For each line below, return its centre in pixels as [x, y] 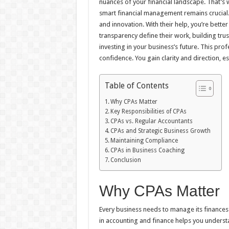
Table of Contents [136, 85]
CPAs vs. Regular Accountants [151, 121]
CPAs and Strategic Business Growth [160, 131]
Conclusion [125, 160]
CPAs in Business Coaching [147, 151]
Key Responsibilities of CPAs [148, 112]
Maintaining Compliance [144, 141]
